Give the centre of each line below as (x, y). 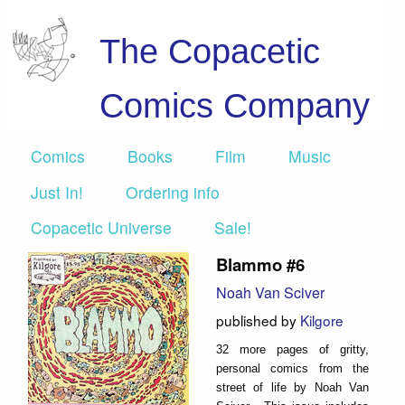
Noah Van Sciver (270, 293)
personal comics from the (292, 368)
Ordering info (173, 192)
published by (258, 320)
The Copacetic (210, 51)
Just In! (57, 192)
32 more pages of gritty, (292, 349)
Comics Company (235, 105)
